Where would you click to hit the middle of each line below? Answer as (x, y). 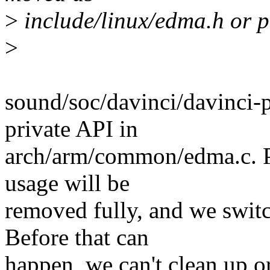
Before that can (77, 237)
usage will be (67, 183)
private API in (71, 129)
